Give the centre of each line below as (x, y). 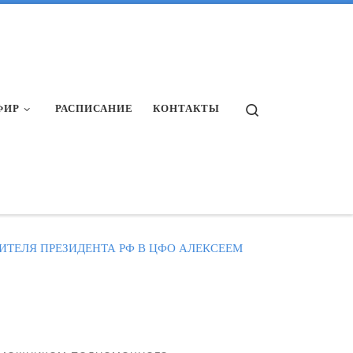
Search (277, 108)
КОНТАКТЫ (186, 108)
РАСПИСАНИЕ (94, 108)
